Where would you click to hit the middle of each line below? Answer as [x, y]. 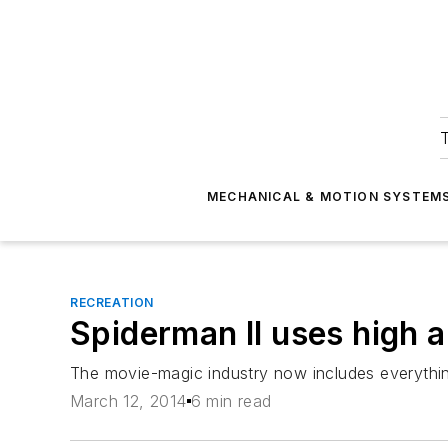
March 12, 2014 [128, 401]
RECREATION [112, 302]
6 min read [231, 401]
